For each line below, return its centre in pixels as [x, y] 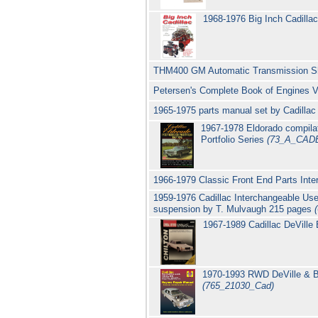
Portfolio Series [234, 140]
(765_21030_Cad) [238, 286]
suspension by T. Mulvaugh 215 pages [234, 209]
